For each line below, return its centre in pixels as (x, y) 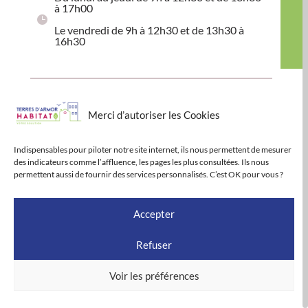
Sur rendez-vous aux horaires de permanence (160, 155)
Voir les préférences (154, 275)
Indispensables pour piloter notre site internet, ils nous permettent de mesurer (153, 150)
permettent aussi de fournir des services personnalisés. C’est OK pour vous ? (148, 174)
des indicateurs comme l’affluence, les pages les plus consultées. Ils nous (141, 162)
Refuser (154, 244)
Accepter (154, 213)
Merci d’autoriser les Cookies (154, 114)
